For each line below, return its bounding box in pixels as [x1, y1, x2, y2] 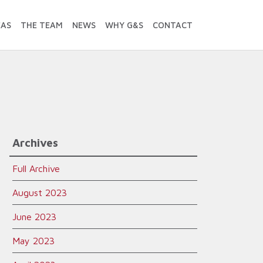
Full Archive [12, 163, 60, 174]
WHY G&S [105, 20, 143, 30]
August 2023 [12, 187, 67, 198]
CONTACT [153, 20, 193, 30]
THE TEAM [21, 20, 63, 30]
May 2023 [12, 235, 55, 246]
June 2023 [12, 211, 56, 222]
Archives [12, 136, 58, 149]
